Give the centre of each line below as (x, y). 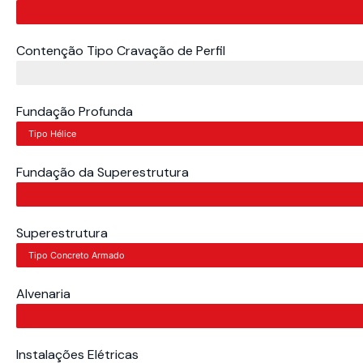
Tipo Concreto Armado (77, 256)
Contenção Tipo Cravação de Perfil (121, 51)
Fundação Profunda (75, 112)
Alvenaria (43, 294)
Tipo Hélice (52, 134)
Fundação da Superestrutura (102, 173)
